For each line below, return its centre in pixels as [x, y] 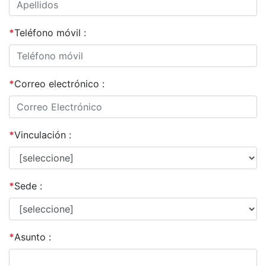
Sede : [28, 186]
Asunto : [33, 237]
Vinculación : [43, 135]
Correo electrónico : [59, 84]
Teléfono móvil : [50, 33]
